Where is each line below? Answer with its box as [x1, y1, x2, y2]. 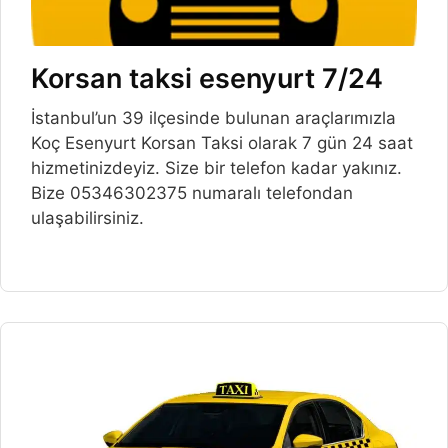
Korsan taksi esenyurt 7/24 [31, 62, 383, 96]
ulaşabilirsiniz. [31, 207, 144, 228]
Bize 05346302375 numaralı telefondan [31, 182, 353, 203]
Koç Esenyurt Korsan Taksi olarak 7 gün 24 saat [31, 132, 413, 153]
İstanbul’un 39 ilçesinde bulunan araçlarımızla [31, 107, 396, 128]
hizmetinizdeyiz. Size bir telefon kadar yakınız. [31, 157, 402, 178]
